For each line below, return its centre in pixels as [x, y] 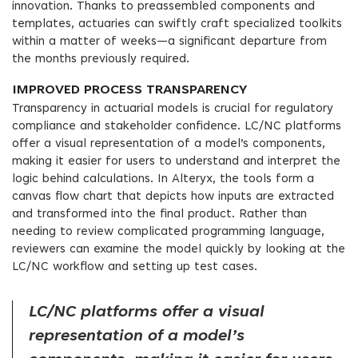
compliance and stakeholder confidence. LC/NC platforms [177, 127]
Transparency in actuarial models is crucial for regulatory [173, 109]
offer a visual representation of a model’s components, [169, 144]
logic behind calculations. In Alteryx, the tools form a [163, 179]
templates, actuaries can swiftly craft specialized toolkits [177, 24]
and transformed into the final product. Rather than [159, 215]
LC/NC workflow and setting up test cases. [135, 267]
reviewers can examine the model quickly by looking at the [179, 250]
